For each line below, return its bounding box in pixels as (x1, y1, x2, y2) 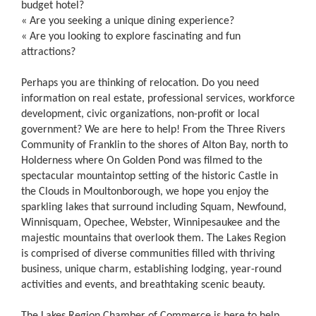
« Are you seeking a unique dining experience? (21, 16, 234, 28)
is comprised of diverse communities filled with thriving (21, 248, 275, 260)
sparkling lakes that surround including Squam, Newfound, (21, 202, 286, 214)
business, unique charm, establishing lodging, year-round (21, 264, 281, 276)
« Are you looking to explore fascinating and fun (21, 31, 241, 43)
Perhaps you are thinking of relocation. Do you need (21, 78, 259, 90)
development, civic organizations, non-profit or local (21, 109, 260, 121)
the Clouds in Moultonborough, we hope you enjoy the (21, 186, 269, 198)
